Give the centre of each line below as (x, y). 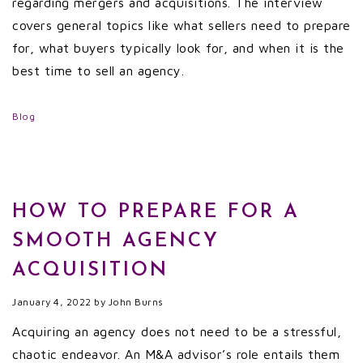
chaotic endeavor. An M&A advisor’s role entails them (176, 354)
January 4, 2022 (52, 302)
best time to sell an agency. (98, 70)
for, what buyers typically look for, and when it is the (178, 48)
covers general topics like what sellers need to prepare (181, 25)
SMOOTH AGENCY (116, 241)
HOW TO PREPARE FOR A (156, 212)
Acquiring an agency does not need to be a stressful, (177, 331)
